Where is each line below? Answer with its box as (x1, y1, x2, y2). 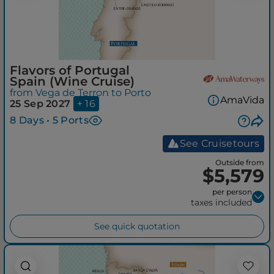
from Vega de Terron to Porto (10, 87, 151, 99)
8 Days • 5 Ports (10, 114, 89, 127)
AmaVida (220, 94, 264, 106)
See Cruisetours (179, 137, 259, 149)
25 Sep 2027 (10, 98, 71, 110)
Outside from (215, 157, 264, 167)
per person (212, 187, 252, 196)
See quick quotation (94, 220, 180, 232)
